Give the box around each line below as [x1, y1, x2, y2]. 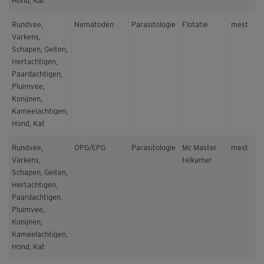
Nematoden [74, 20, 114, 29]
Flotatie [182, 20, 208, 29]
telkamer [182, 156, 212, 165]
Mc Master [182, 143, 217, 153]
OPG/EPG [74, 143, 105, 153]
